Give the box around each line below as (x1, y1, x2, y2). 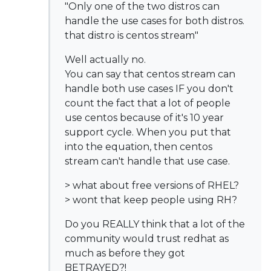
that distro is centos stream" (65, 30, 198, 41)
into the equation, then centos (65, 141, 212, 152)
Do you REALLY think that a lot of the (65, 218, 245, 230)
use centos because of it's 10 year (65, 112, 224, 123)
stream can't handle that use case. (65, 155, 230, 167)
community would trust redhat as (65, 233, 229, 244)
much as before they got (65, 247, 185, 259)
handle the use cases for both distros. (65, 15, 244, 27)
